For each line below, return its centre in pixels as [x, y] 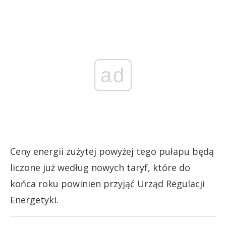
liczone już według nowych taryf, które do [100, 167]
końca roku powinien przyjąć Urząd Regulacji [107, 183]
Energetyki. [34, 200]
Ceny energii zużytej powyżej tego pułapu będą [112, 151]
